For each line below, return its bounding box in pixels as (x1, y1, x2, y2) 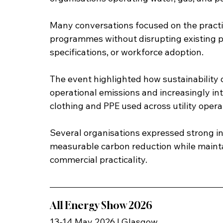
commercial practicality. (50, 154, 147, 166)
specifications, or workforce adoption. (50, 46, 204, 58)
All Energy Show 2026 (50, 199, 152, 212)
